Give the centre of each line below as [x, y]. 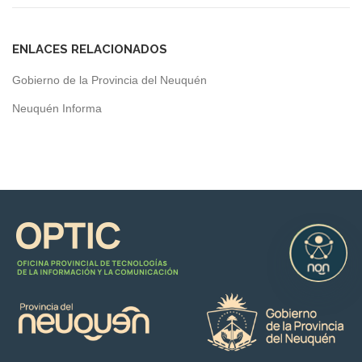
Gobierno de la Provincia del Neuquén [109, 80]
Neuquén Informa [57, 108]
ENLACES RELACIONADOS [90, 49]
